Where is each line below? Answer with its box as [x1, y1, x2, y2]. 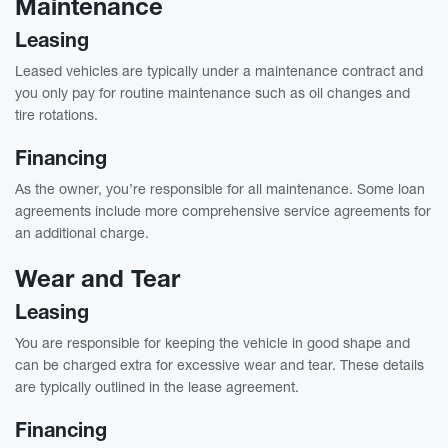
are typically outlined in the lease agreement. [15, 377, 299, 395]
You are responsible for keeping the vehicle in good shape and [15, 333, 410, 351]
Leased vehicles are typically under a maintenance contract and [15, 61, 423, 79]
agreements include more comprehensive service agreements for [15, 201, 431, 219]
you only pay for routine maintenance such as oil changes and [15, 83, 410, 101]
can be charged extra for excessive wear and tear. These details [15, 355, 424, 373]
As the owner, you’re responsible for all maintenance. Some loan [15, 179, 425, 197]
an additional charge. [15, 223, 149, 241]
